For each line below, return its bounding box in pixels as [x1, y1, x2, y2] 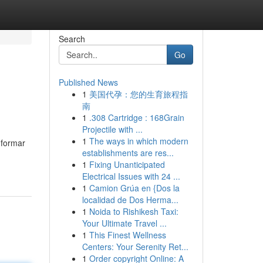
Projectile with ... [82, 123, 143, 135]
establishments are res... [82, 147, 174, 159]
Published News [58, 76, 118, 88]
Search [58, 33, 85, 45]
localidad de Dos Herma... [82, 194, 178, 205]
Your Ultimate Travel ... [82, 217, 167, 229]
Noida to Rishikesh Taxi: [89, 205, 178, 217]
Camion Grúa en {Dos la [89, 182, 180, 194]
